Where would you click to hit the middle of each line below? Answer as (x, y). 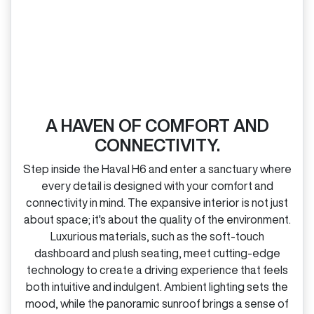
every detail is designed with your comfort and (157, 185)
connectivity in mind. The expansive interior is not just (157, 202)
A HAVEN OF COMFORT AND (157, 125)
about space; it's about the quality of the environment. (157, 219)
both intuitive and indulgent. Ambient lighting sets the (157, 286)
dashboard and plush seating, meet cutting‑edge (157, 253)
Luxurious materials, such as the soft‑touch (157, 236)
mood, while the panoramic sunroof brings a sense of (157, 303)
